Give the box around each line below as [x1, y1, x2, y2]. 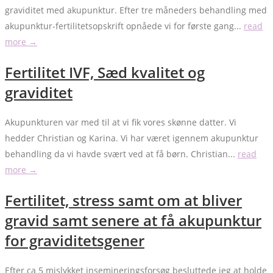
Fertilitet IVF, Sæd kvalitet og [5, 62, 205, 82]
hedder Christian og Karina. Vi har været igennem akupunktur [5, 132, 258, 144]
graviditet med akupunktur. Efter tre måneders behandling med [5, 4, 267, 16]
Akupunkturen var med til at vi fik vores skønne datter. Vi [5, 116, 236, 128]
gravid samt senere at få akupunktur [5, 210, 261, 230]
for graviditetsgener [5, 230, 144, 250]
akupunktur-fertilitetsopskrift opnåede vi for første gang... [5, 20, 244, 32]
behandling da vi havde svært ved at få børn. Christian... [5, 147, 238, 160]
